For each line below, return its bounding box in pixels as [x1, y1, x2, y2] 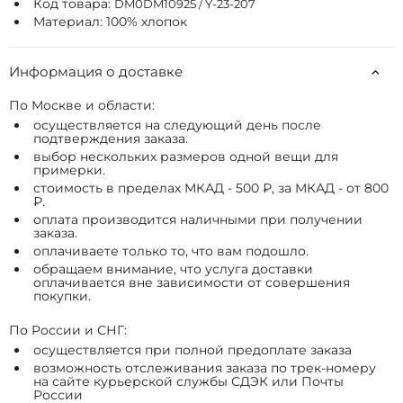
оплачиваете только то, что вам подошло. [33, 243, 309, 259]
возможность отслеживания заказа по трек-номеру [33, 360, 376, 376]
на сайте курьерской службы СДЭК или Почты [33, 373, 344, 390]
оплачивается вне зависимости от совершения [33, 274, 350, 291]
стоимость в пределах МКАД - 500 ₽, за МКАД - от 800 [33, 180, 389, 196]
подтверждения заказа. [33, 130, 188, 147]
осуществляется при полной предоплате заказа [33, 342, 352, 358]
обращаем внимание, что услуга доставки [33, 261, 313, 277]
